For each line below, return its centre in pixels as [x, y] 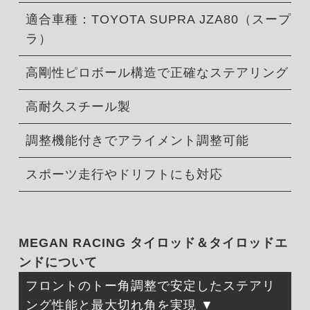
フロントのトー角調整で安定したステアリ [150, 285]
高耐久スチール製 [78, 106]
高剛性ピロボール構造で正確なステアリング [157, 72]
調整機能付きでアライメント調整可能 [137, 140]
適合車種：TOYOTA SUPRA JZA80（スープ [158, 19]
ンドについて [58, 262]
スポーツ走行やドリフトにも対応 [124, 174]
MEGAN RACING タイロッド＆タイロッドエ [153, 243]
